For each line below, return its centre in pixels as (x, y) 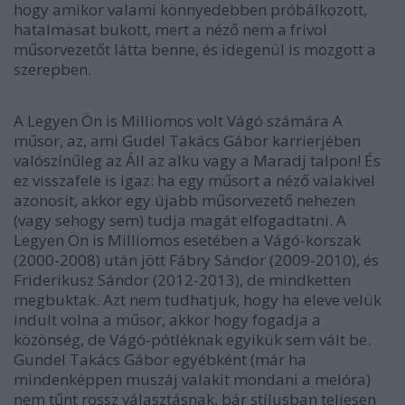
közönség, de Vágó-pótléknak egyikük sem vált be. (192, 339)
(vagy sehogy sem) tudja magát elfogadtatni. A (180, 220)
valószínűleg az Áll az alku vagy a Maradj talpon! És (197, 160)
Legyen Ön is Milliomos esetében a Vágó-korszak (187, 240)
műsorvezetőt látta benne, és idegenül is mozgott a (195, 49)
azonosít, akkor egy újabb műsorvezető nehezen (184, 200)
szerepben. (52, 69)
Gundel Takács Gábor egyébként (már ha (160, 359)
